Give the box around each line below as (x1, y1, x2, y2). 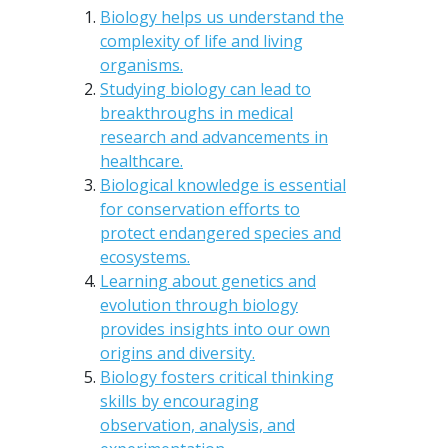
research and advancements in (100, 125, 328, 148)
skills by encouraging (100, 389, 259, 412)
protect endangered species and (100, 221, 341, 244)
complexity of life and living (100, 29, 303, 52)
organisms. (100, 53, 183, 76)
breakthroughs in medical (100, 101, 293, 124)
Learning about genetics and (100, 269, 316, 292)
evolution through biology (100, 293, 298, 316)
